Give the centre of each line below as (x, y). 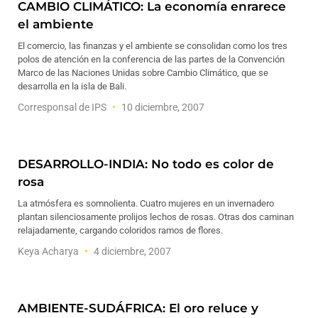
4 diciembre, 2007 (131, 251)
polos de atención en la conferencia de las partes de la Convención (151, 59)
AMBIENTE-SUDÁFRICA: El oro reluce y (138, 308)
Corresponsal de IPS (63, 107)
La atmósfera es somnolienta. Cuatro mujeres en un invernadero (146, 203)
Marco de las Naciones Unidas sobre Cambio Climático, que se (143, 73)
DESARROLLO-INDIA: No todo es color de (146, 164)
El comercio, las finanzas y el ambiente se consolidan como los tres (153, 46)
